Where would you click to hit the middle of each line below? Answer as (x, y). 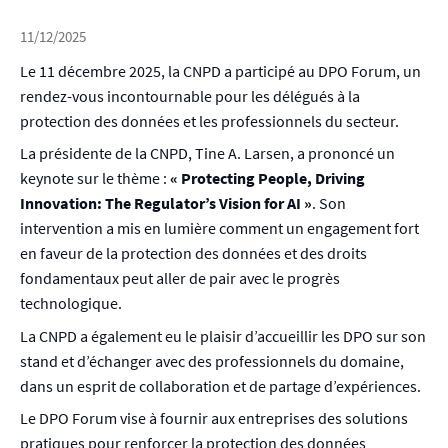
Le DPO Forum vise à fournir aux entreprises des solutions (214, 418)
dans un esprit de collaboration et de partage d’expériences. (220, 385)
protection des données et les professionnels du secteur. (211, 121)
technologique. (71, 303)
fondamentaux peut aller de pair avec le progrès (180, 278)
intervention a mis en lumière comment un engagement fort (219, 228)
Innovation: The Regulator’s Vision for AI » (166, 203)
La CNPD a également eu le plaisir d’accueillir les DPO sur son (223, 335)
